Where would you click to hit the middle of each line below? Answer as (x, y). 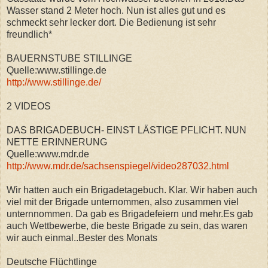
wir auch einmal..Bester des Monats (82, 237)
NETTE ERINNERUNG (57, 142)
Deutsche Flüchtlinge (52, 261)
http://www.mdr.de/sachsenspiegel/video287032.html (118, 166)
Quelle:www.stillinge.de (57, 70)
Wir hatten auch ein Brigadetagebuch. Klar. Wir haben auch (132, 190)
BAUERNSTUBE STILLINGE (69, 58)
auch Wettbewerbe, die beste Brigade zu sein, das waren (127, 226)
